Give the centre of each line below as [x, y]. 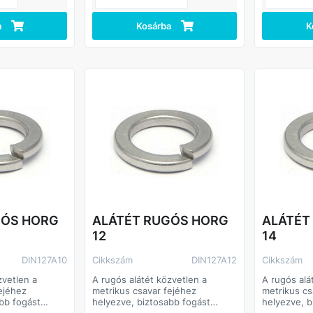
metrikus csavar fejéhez [145, 291]
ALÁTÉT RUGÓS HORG [161, 221]
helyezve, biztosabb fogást [152, 302]
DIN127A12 [214, 260]
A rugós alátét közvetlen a [150, 280]
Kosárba [153, 26]
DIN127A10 [45, 260]
